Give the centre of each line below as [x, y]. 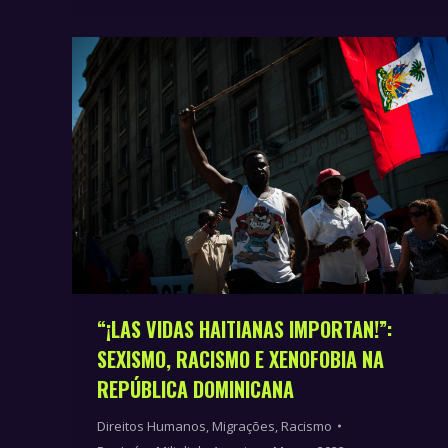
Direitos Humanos [151, 425]
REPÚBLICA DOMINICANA [195, 388]
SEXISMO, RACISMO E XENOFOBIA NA [240, 358]
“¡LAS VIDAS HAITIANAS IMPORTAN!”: [244, 328]
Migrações [243, 425]
